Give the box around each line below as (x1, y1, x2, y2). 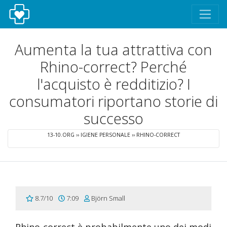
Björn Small (90, 194, 126, 203)
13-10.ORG (47, 131, 74, 138)
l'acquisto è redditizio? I (36, 74, 191, 94)
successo (84, 108, 143, 128)
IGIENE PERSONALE (81, 131, 130, 138)
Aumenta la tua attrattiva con (15, 40, 212, 59)
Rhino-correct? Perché (40, 57, 187, 77)
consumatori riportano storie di (9, 91, 218, 111)
